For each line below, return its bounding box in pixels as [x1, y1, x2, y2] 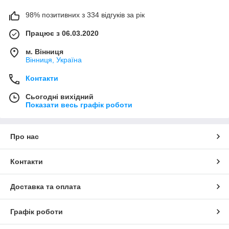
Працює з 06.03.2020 [26, 29, 99, 37]
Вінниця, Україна [26, 55, 82, 64]
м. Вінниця [26, 47, 63, 56]
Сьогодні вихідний [26, 92, 94, 101]
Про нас [10, 132, 39, 141]
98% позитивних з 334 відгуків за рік [26, 10, 145, 19]
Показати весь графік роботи [26, 100, 132, 109]
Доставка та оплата [10, 182, 81, 191]
